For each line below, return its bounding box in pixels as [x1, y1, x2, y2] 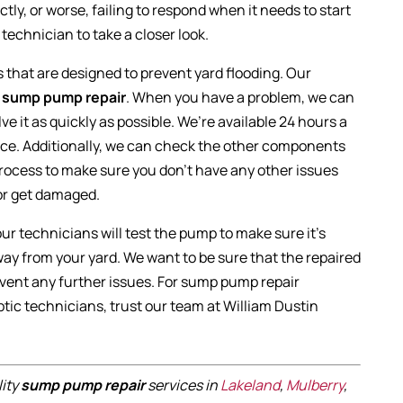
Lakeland [220, 374, 281, 395]
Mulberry [286, 374, 345, 395]
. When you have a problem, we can [126, 86, 355, 107]
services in [145, 374, 221, 395]
